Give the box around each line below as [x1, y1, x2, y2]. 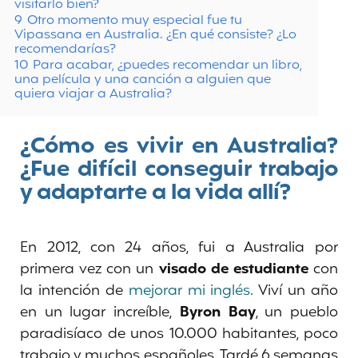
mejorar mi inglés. [122, 279, 254, 302]
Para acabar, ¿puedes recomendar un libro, [33, 54, 302, 75]
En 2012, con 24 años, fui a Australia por [20, 236, 338, 259]
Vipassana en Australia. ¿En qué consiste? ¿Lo [14, 24, 296, 45]
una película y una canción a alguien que [14, 69, 271, 89]
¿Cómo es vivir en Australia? [20, 129, 338, 164]
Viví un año [253, 279, 338, 302]
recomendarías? [14, 38, 116, 59]
